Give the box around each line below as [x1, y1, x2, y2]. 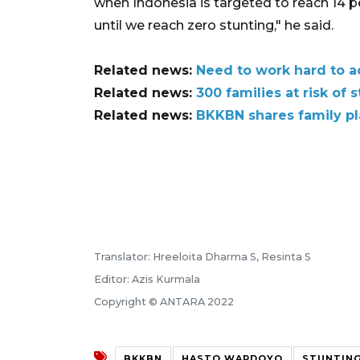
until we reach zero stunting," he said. [94, 17, 333, 33]
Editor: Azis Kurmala [94, 272, 200, 285]
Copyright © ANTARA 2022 [94, 295, 234, 308]
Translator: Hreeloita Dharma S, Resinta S [94, 250, 311, 263]
